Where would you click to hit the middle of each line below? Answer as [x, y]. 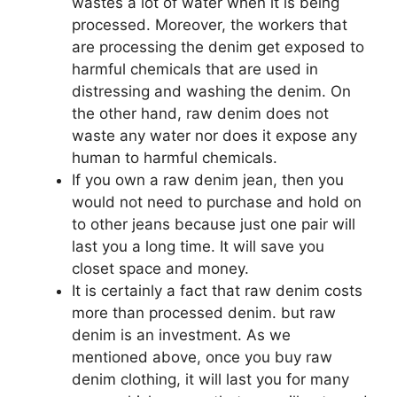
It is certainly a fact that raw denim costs [217, 290]
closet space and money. [160, 268]
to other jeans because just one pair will [214, 224]
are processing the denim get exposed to [218, 47]
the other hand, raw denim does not [200, 113]
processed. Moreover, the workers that [210, 24]
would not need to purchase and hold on [217, 202]
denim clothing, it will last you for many [210, 379]
